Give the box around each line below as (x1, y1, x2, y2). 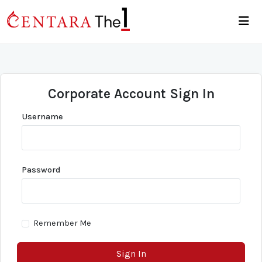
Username (22, 112, 63, 122)
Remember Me (33, 218, 91, 229)
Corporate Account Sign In (47, 85, 215, 102)
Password (22, 165, 61, 175)
